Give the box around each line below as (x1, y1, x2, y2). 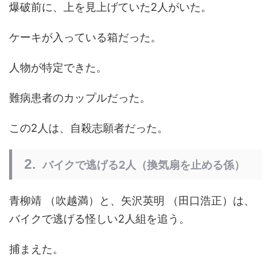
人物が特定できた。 (9, 61, 107, 74)
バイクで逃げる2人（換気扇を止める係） (42, 158, 245, 172)
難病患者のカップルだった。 (9, 91, 151, 105)
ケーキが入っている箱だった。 (9, 31, 162, 44)
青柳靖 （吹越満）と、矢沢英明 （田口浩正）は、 (9, 194, 255, 207)
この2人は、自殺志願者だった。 (9, 122, 168, 135)
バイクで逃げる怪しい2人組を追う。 (9, 212, 190, 226)
